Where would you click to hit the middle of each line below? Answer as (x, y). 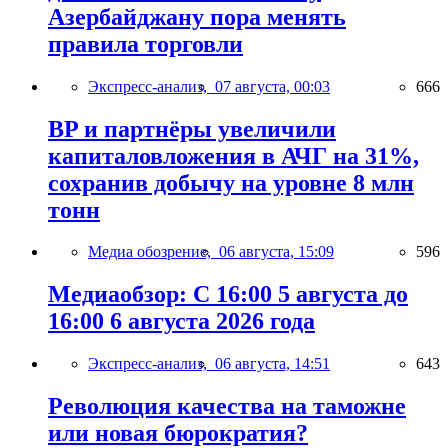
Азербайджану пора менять (197, 16)
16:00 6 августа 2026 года (181, 321)
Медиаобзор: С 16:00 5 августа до (228, 294)
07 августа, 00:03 (272, 86)
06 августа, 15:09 (276, 252)
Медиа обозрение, (153, 252)
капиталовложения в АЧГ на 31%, (233, 155)
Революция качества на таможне (227, 406)
